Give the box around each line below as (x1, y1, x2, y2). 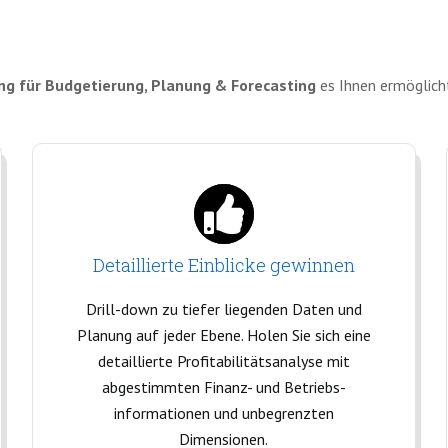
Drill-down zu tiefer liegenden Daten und (85, 299, 362, 319)
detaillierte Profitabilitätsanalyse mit (97, 351, 350, 371)
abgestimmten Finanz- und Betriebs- (101, 377, 346, 397)
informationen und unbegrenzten (113, 403, 334, 423)
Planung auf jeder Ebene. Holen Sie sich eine (76, 325, 371, 345)
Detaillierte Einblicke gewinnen (92, 253, 355, 277)
